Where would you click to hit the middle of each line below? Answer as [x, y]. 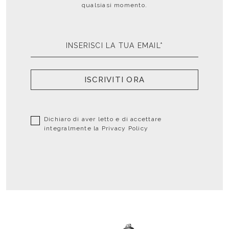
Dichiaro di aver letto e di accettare [103, 119]
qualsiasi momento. [114, 5]
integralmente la [73, 128]
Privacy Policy [125, 128]
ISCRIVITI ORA [114, 80]
